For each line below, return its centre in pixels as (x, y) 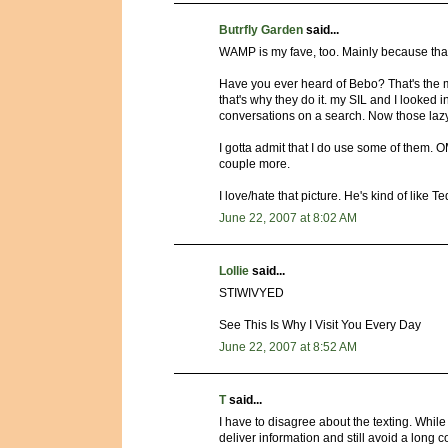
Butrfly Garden (261, 30)
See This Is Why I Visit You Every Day (320, 325)
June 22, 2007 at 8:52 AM (288, 347)
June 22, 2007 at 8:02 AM (288, 218)
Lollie (234, 271)
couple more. (254, 164)
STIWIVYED (251, 293)
